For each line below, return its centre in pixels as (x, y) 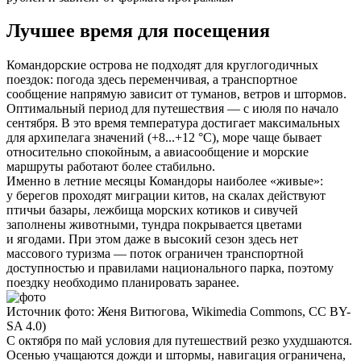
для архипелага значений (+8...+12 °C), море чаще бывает (164, 138)
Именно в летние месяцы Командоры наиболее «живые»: (165, 181)
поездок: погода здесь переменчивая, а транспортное (152, 80)
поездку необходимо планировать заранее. (123, 283)
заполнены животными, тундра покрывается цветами (154, 225)
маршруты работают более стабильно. (111, 167)
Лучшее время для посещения (138, 31)
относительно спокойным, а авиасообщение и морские (158, 152)
